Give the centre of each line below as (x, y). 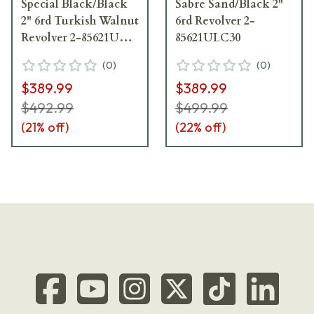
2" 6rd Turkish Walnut (80, 21)
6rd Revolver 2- (215, 21)
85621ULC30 (208, 37)
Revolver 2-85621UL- (76, 37)
